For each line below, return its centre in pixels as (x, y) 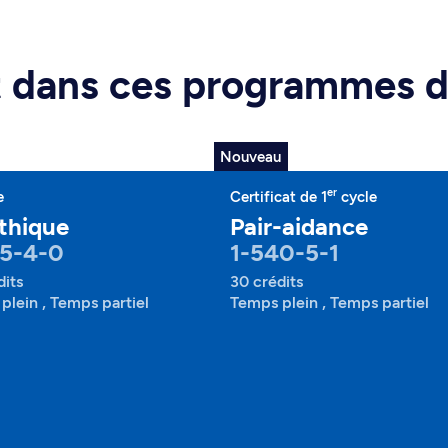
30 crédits (266, 281)
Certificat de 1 (278, 197)
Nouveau (251, 156)
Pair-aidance (299, 226)
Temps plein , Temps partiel (329, 302)
